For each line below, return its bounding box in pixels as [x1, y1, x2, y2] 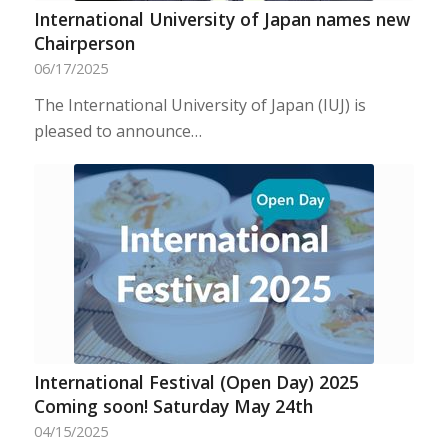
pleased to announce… [33, 120, 202, 142]
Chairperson [33, 31, 135, 55]
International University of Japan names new [33, 7, 410, 31]
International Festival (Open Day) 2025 [33, 370, 359, 394]
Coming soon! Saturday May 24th [33, 394, 313, 418]
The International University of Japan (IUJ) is [33, 94, 366, 116]
